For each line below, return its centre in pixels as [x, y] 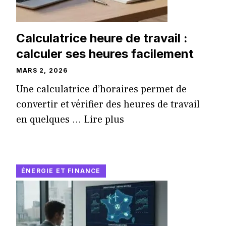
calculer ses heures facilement [105, 54]
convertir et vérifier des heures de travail [108, 105]
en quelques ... [50, 120]
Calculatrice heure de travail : [102, 38]
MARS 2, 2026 [42, 71]
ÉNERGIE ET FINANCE [61, 171]
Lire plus [104, 120]
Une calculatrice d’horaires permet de [101, 90]
